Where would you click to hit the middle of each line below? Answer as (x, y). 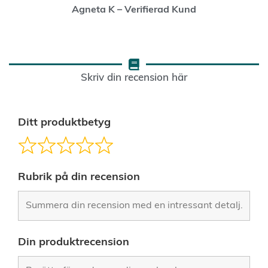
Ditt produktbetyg (64, 123)
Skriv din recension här (134, 78)
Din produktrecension (74, 242)
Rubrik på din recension (79, 177)
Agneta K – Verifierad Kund (134, 10)
